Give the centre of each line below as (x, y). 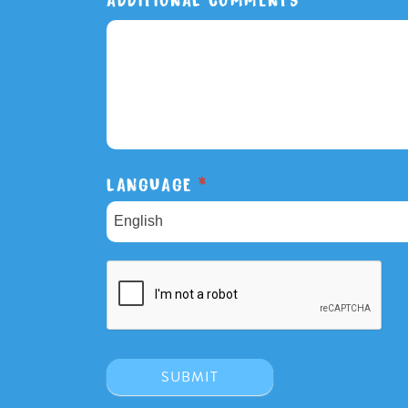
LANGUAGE (153, 183)
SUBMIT (190, 377)
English (138, 221)
